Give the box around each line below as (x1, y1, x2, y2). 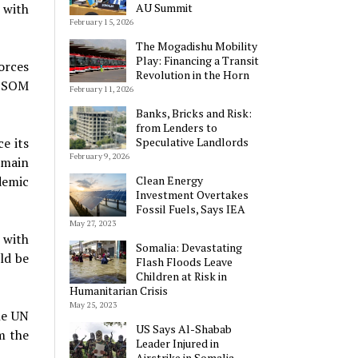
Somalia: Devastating (136, 240, 243, 256)
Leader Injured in (136, 336, 220, 352)
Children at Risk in (136, 268, 228, 284)
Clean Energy (136, 173, 204, 189)
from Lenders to (136, 120, 218, 136)
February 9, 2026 (69, 151, 130, 162)
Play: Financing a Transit (136, 53, 260, 69)
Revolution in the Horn (136, 67, 250, 83)
